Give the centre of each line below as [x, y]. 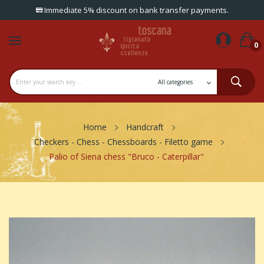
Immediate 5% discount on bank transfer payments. [135, 10]
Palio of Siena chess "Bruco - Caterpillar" [126, 156]
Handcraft [145, 127]
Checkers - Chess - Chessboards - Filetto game [123, 142]
